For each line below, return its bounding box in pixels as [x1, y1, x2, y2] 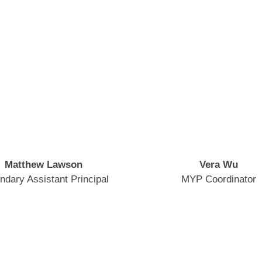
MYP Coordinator [181, 173, 256, 185]
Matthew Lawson [4, 158, 82, 170]
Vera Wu [199, 158, 238, 170]
